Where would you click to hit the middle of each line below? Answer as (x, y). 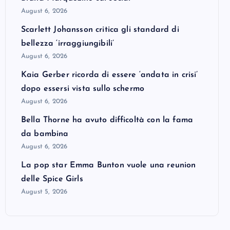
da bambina (45, 134)
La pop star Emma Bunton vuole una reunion (109, 165)
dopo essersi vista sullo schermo (83, 89)
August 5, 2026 (44, 191)
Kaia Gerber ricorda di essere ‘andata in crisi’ (110, 75)
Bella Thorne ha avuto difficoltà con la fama (107, 120)
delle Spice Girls (52, 179)
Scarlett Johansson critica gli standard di (100, 30)
